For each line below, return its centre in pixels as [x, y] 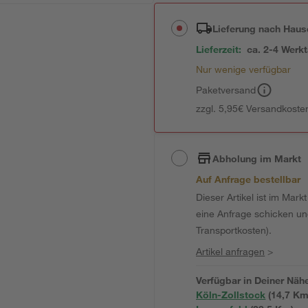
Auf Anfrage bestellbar [249, 179]
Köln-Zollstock [231, 295]
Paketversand [226, 90]
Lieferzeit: [219, 49]
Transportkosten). [234, 230]
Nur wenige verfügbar [244, 69]
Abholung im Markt [257, 158]
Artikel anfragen [231, 251]
